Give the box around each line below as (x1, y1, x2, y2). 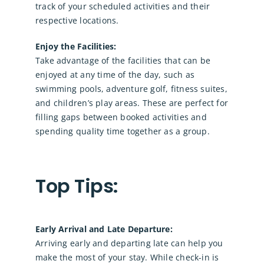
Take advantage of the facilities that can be (35, 55, 211, 67)
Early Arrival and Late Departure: (35, 223, 173, 235)
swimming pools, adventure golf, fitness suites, (35, 83, 227, 95)
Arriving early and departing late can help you (35, 237, 223, 249)
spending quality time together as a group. (35, 126, 210, 137)
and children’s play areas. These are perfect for (35, 97, 229, 109)
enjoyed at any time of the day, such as (35, 69, 195, 81)
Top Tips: (35, 173, 118, 200)
